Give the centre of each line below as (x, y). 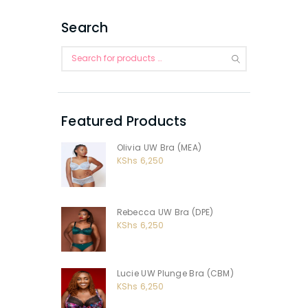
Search (85, 28)
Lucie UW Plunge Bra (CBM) (175, 274)
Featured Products (124, 121)
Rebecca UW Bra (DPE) (165, 212)
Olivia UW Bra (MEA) (159, 148)
